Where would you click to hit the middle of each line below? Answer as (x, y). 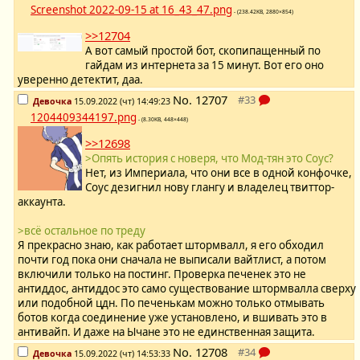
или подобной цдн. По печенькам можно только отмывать (171, 303)
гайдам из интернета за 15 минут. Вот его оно (205, 65)
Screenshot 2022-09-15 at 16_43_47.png (131, 10)
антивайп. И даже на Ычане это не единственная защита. (166, 332)
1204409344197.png (84, 118)
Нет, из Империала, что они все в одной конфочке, (219, 173)
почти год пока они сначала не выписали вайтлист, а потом (172, 260)
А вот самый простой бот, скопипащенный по (203, 51)
